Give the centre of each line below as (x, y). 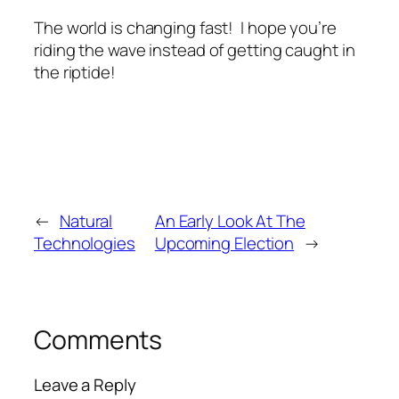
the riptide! (75, 72)
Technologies (85, 244)
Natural (86, 221)
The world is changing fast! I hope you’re (185, 27)
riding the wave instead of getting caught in (195, 49)
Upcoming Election (224, 244)
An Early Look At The (230, 221)
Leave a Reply (85, 384)
